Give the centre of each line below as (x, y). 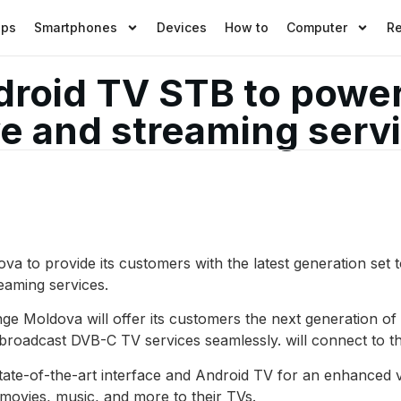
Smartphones (76, 28)
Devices (182, 28)
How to (247, 28)
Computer (317, 28)
